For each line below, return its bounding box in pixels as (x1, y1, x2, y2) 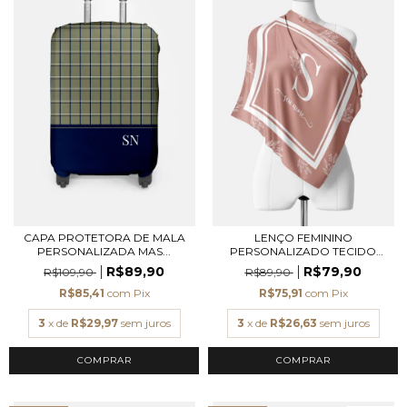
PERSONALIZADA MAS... (37, 244, 171, 258)
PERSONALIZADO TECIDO (230, 244, 376, 258)
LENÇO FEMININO (253, 231, 352, 244)
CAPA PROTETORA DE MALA (23, 231, 185, 244)
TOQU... (282, 258, 324, 272)
